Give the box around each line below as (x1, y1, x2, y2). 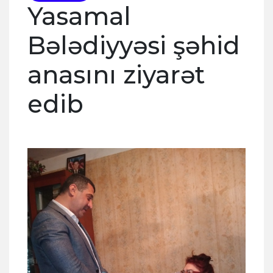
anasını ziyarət (27, 60, 205, 90)
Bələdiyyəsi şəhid (27, 30, 240, 60)
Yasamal (27, 1, 131, 31)
